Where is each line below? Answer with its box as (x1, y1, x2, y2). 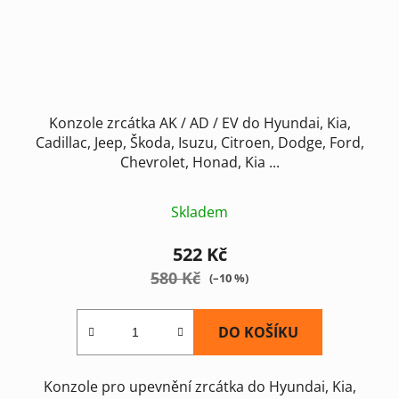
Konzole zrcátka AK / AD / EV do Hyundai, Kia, (48, 112, 351, 133)
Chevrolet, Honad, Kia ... (119, 151, 280, 172)
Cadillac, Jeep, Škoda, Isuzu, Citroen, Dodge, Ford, (35, 132, 364, 152)
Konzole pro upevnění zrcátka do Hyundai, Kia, (43, 376, 356, 396)
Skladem (171, 201, 228, 222)
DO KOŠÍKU (218, 322, 298, 342)
